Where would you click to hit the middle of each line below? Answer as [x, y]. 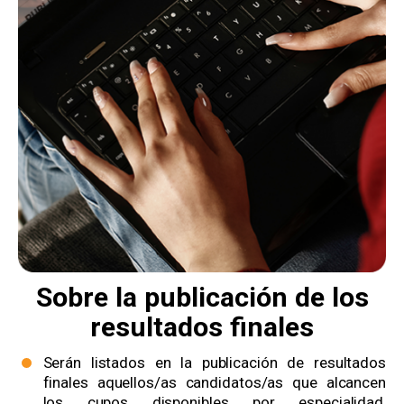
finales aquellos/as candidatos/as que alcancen [214, 383]
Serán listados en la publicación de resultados [214, 363]
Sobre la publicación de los [202, 298]
